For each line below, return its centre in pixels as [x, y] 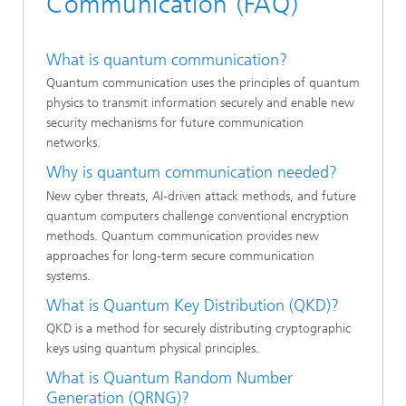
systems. [68, 275]
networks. [73, 143]
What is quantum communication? [167, 59]
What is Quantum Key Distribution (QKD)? [193, 305]
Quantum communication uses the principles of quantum [203, 83]
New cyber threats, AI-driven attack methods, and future [201, 196]
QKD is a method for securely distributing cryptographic [198, 329]
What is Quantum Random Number [169, 378]
